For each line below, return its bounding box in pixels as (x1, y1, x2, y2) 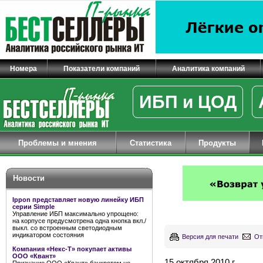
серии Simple (12, 203, 55, 210)
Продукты (198, 139, 237, 147)
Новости (13, 174, 45, 183)
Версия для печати (182, 233, 238, 241)
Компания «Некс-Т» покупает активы (12, 245, 131, 252)
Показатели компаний (63, 65, 140, 73)
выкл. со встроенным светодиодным (12, 224, 122, 231)
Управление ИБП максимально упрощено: (12, 210, 139, 217)
